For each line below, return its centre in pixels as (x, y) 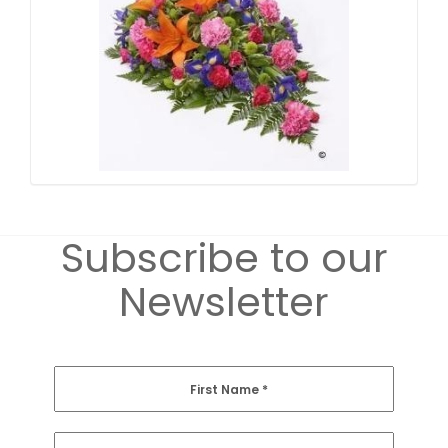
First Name (226, 390)
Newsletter (224, 302)
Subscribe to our (224, 258)
